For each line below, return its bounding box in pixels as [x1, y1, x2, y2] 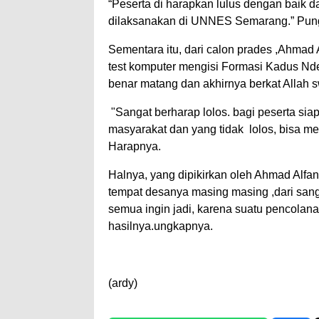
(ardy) [108, 277, 137, 290]
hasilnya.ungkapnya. [108, 220, 213, 233]
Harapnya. [108, 140, 161, 153]
